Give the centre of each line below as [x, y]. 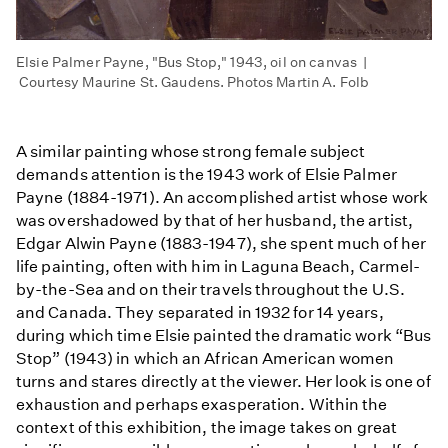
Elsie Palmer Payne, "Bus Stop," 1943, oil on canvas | [192, 61]
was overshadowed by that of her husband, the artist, [214, 220]
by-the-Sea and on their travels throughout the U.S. [210, 289]
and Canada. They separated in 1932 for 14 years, [200, 312]
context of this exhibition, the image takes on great [206, 427]
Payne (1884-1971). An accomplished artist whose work [222, 197]
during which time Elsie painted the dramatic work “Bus [224, 335]
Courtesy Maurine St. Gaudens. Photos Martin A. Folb [193, 81]
